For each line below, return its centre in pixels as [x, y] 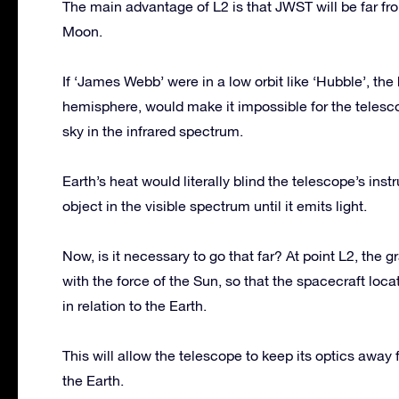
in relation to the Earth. [134, 305]
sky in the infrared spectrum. [153, 130]
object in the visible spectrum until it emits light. [215, 205]
